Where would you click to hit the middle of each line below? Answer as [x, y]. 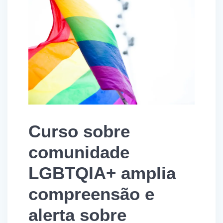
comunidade [79, 152]
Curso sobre [79, 131]
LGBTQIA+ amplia [102, 173]
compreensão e [91, 194]
